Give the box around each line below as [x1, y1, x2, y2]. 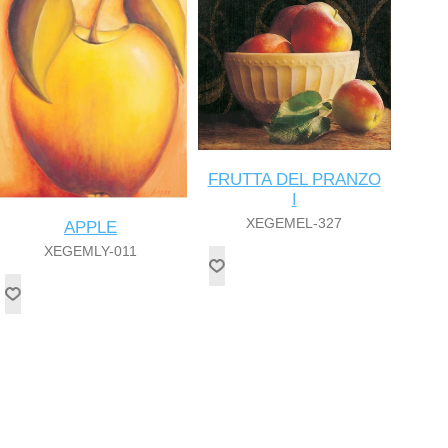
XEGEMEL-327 [246, 215, 343, 232]
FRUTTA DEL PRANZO [207, 170, 381, 190]
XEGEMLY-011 [43, 243, 137, 260]
